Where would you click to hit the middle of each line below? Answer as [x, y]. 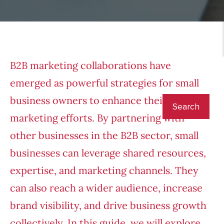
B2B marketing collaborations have [90, 65]
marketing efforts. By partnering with [97, 118]
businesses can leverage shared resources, [108, 153]
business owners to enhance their [88, 100]
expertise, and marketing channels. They [104, 170]
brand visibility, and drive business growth [108, 205]
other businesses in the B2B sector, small [104, 135]
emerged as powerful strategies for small [104, 83]
